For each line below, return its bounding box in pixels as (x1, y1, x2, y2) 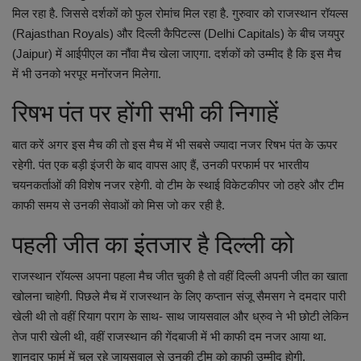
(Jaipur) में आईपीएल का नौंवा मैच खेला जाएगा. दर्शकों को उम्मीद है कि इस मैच (12, 47, 341, 61)
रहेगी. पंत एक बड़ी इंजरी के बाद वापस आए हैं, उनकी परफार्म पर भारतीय (12, 158, 309, 172)
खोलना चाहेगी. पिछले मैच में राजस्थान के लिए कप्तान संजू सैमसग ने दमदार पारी (12, 289, 346, 304)
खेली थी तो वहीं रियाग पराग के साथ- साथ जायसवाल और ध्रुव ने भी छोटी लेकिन (12, 309, 349, 324)
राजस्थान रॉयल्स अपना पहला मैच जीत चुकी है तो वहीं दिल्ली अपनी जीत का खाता (12, 269, 347, 284)
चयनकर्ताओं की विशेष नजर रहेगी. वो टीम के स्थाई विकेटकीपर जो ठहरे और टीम (12, 178, 344, 193)
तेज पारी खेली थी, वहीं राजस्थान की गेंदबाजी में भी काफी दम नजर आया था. (12, 330, 326, 344)
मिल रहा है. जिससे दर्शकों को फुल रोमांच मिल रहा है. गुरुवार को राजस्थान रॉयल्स (12, 6, 348, 21)
